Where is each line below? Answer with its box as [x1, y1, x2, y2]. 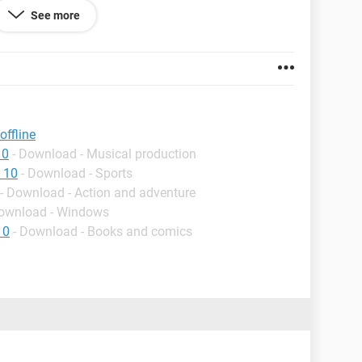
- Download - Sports [21, 166, 133, 181]
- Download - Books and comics [13, 224, 192, 239]
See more [30, 9, 80, 22]
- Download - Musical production [12, 146, 196, 162]
